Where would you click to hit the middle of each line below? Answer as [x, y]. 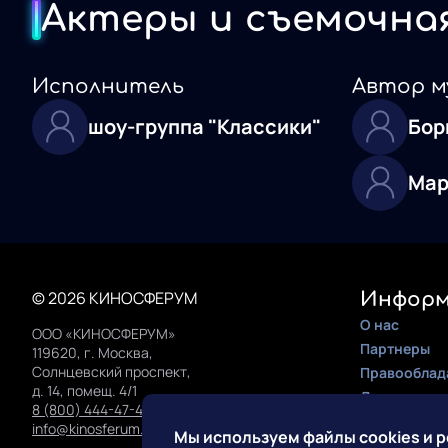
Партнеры [395, 348]
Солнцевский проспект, [111, 371]
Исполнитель [108, 86]
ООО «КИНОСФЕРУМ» [104, 333]
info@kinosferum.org [98, 428]
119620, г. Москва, [92, 352]
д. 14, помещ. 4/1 [84, 390]
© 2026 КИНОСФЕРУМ [114, 297]
